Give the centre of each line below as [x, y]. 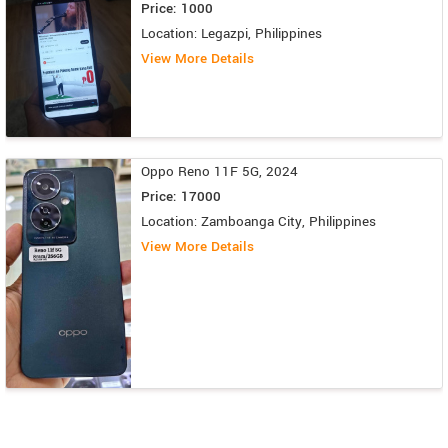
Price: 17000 [181, 196]
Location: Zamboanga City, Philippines [258, 221]
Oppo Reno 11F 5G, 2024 [219, 171]
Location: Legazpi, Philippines [231, 34]
